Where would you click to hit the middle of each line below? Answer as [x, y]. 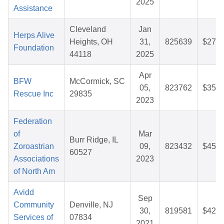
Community [34, 205]
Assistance [33, 8]
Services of [33, 217]
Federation [33, 121]
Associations [36, 159]
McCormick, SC [97, 81]
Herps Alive [34, 35]
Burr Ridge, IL [94, 140]
